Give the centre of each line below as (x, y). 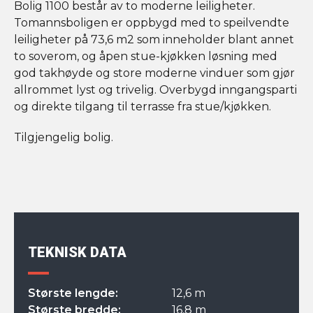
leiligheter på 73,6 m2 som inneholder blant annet (154, 40)
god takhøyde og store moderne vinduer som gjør (154, 73)
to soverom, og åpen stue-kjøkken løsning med (146, 57)
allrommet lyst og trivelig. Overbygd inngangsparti (155, 90)
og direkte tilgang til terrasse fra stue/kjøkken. (143, 107)
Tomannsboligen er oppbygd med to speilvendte (152, 23)
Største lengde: (73, 293)
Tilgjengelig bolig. (64, 138)
